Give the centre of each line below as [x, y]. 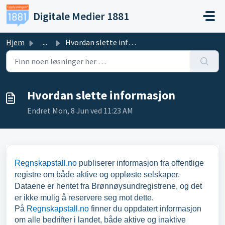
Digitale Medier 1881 [81, 16]
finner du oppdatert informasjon [145, 209]
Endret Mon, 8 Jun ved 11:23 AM [80, 110]
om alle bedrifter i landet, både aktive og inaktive [100, 220]
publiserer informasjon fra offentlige [140, 163]
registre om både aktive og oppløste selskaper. [97, 175]
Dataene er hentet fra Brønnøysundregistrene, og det [108, 186]
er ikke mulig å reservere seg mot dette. [84, 198]
